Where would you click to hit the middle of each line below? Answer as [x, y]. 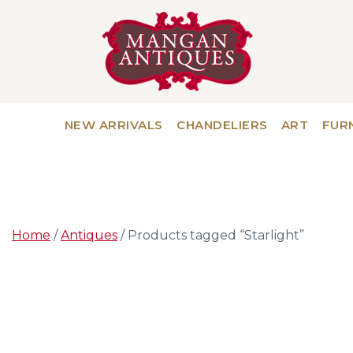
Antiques [89, 236]
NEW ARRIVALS [113, 125]
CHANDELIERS [222, 125]
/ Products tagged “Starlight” [211, 236]
